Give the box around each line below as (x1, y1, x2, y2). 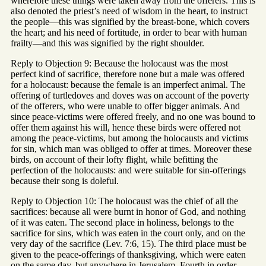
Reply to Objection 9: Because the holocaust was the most (11, 58, 228, 69)
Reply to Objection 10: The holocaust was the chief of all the (11, 196, 238, 207)
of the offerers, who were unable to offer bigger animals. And (11, 101, 240, 112)
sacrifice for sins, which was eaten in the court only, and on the (11, 228, 245, 239)
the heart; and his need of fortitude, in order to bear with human (11, 27, 247, 38)
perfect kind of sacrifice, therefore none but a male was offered (11, 69, 245, 80)
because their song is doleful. (11, 176, 119, 186)
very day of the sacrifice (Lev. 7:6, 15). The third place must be (11, 239, 246, 249)
